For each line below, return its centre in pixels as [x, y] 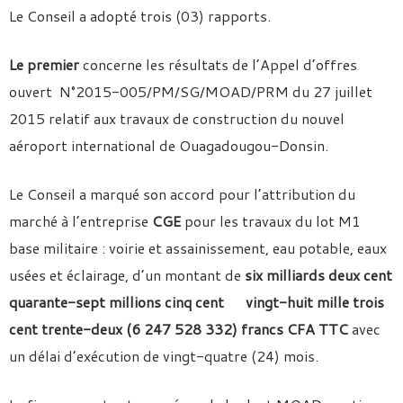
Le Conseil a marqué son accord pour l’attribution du [182, 194]
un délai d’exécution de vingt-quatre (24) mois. [164, 356]
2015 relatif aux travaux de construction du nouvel [177, 118]
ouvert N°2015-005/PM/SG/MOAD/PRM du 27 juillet [191, 91]
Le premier [44, 64]
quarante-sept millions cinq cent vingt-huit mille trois [197, 302]
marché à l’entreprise [81, 221]
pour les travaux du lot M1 [273, 221]
